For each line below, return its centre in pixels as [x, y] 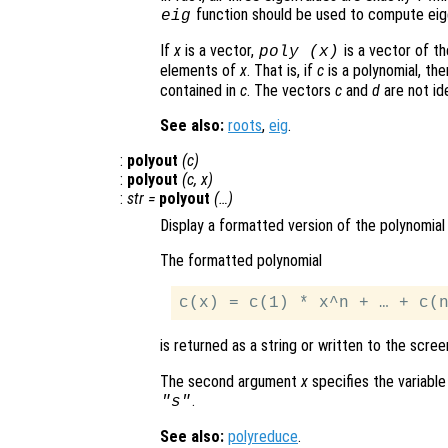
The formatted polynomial [241, 261]
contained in [200, 91]
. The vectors [291, 91]
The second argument [230, 382]
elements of [200, 71]
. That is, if [282, 71]
